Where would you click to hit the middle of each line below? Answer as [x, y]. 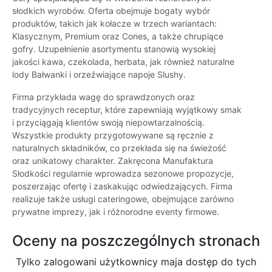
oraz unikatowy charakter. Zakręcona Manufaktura [113, 161]
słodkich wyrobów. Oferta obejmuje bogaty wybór [111, 11]
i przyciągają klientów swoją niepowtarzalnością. [108, 123]
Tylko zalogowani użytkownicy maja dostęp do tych [136, 262]
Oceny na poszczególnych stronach [136, 241]
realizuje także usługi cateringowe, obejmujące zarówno [123, 199]
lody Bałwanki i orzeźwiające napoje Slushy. [99, 75]
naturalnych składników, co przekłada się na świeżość [119, 148]
